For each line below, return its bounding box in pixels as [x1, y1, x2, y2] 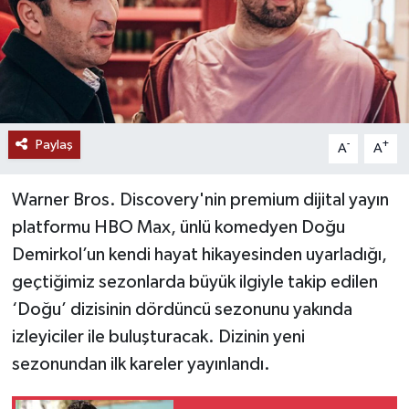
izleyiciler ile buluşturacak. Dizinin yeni [11, 327, 305, 346]
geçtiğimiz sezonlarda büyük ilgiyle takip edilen [11, 272, 378, 291]
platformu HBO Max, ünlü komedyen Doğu [11, 217, 345, 236]
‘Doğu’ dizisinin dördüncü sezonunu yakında [11, 299, 352, 319]
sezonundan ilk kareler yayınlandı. [11, 354, 270, 373]
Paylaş [35, 137, 73, 152]
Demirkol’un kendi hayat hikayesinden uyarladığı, [11, 245, 387, 264]
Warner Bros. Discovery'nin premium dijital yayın [11, 190, 389, 209]
